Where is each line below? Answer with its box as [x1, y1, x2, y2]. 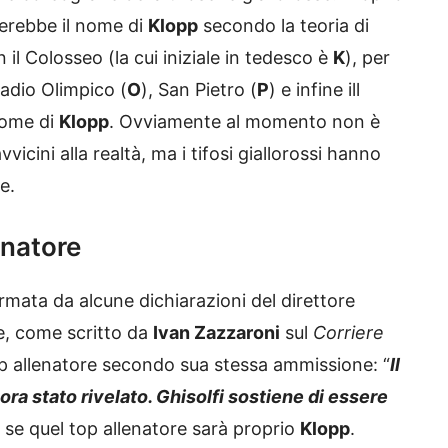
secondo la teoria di [198, 15, 369, 37]
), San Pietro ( [141, 79, 257, 101]
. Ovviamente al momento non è [109, 111, 380, 133]
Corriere [313, 322, 384, 344]
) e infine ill [269, 79, 360, 101]
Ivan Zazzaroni [153, 322, 280, 344]
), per [345, 47, 390, 69]
